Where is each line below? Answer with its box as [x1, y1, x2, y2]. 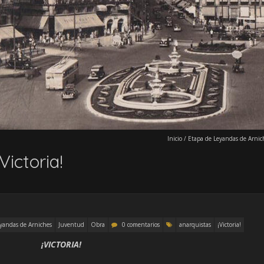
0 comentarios [122, 220, 160, 229]
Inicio [167, 134, 182, 143]
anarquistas [179, 220, 211, 229]
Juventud [58, 220, 84, 229]
